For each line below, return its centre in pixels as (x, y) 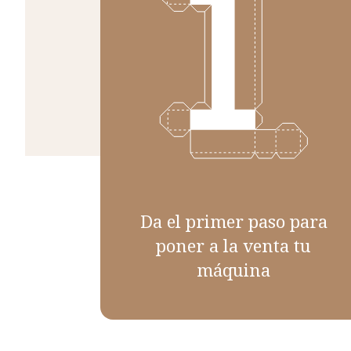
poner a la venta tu (234, 245)
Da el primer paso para (233, 221)
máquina (234, 269)
